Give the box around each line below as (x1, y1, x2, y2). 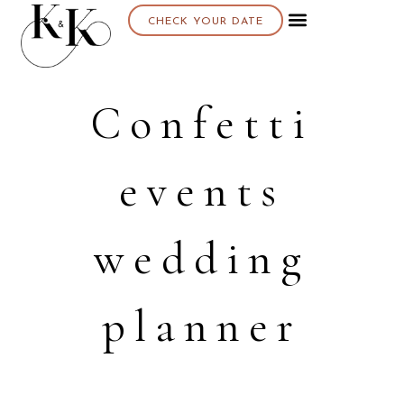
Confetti (90, 96, 314, 151)
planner (102, 299, 302, 353)
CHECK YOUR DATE (147, 16, 263, 27)
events (119, 164, 285, 218)
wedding (94, 232, 310, 286)
